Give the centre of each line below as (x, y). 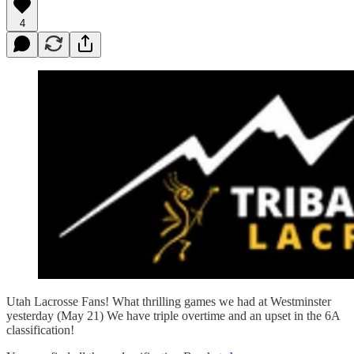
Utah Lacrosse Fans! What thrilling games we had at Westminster (169, 301)
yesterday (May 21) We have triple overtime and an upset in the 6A (173, 315)
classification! (40, 330)
